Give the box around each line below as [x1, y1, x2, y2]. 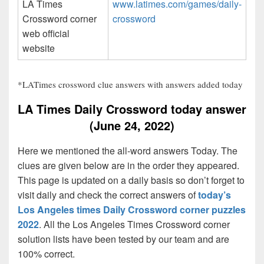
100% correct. [18, 247, 75, 261]
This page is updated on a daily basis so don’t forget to [18, 173, 245, 187]
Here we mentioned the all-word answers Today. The [18, 144, 237, 158]
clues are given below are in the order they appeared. [18, 159, 239, 173]
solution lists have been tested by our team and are [18, 232, 229, 246]
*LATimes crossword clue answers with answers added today [18, 78, 243, 90]
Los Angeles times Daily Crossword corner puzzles [18, 203, 246, 217]
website [22, 41, 55, 55]
